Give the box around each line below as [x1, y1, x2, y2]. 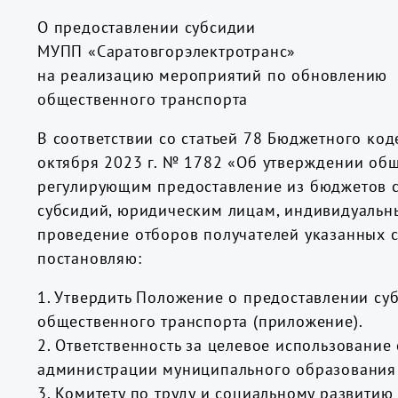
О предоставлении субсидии [37, 17, 256, 37]
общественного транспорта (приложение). [37, 311, 368, 331]
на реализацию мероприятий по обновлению [37, 65, 393, 85]
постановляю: [37, 248, 142, 268]
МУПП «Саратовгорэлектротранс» [37, 41, 301, 61]
